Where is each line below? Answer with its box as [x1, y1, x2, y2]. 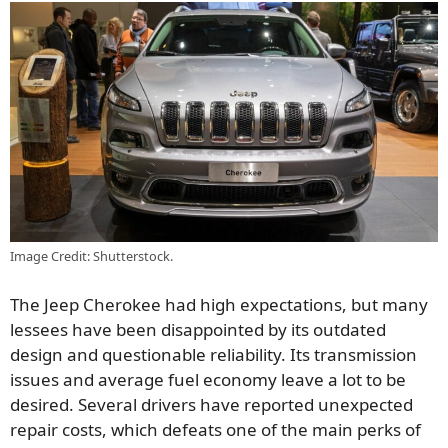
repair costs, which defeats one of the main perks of [10, 417, 421, 441]
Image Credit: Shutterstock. [10, 247, 173, 266]
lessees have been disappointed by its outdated [10, 317, 386, 341]
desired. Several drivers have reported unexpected [10, 392, 413, 416]
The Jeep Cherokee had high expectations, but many [10, 292, 428, 316]
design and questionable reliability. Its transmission [10, 342, 417, 366]
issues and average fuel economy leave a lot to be [10, 367, 406, 391]
